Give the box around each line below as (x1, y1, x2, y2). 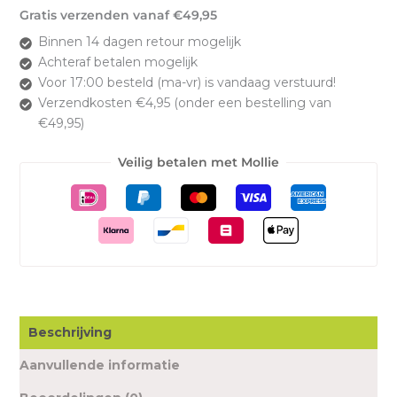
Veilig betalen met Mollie (118, 154, 279, 171)
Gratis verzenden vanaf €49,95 (19, 7, 217, 24)
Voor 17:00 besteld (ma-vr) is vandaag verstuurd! (37, 74, 336, 91)
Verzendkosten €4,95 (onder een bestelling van (37, 95, 331, 112)
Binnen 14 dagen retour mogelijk (37, 34, 241, 51)
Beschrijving (27, 324, 112, 341)
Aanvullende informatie (19, 357, 180, 374)
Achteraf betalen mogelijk (37, 54, 198, 71)
